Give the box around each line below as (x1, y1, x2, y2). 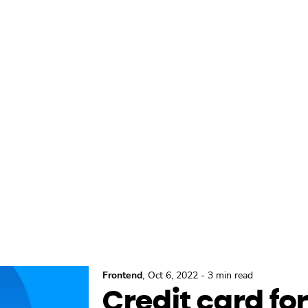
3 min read (208, 268, 253, 282)
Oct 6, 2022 (148, 268, 198, 282)
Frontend (102, 268, 142, 282)
